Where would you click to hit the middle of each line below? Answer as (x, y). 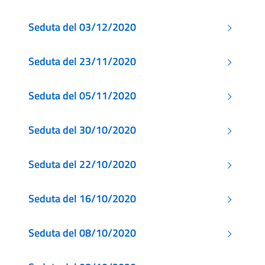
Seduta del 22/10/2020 (82, 164)
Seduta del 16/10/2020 (82, 198)
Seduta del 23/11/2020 (82, 61)
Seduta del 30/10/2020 (82, 130)
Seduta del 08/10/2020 (82, 233)
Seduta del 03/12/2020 (82, 27)
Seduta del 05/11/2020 (82, 96)
